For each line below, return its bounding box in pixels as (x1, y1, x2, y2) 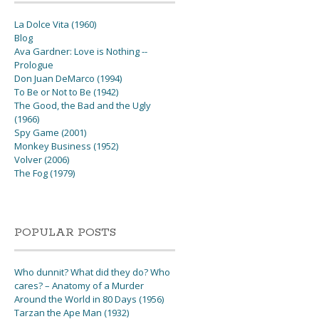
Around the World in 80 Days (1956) (14, 293, 164, 306)
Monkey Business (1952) (14, 140, 119, 153)
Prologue (14, 58, 54, 72)
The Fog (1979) (14, 167, 75, 180)
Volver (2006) (14, 153, 70, 167)
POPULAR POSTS (14, 225, 117, 241)
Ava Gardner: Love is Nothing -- (14, 45, 148, 58)
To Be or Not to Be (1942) (14, 85, 119, 99)
